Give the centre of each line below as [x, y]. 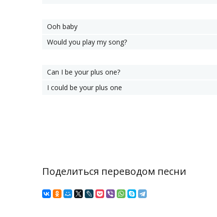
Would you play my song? [87, 42]
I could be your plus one [85, 87]
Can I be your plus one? [84, 72]
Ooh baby [62, 26]
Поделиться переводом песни [114, 171]
